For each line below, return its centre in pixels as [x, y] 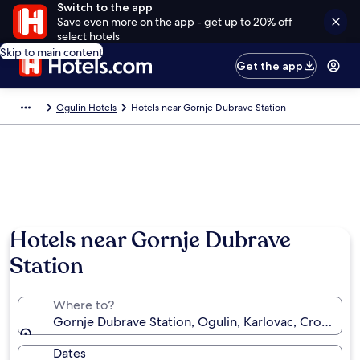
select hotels [88, 36]
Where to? [84, 305]
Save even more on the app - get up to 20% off [174, 22]
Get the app [270, 66]
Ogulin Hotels [86, 108]
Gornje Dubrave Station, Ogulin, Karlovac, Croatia [198, 322]
